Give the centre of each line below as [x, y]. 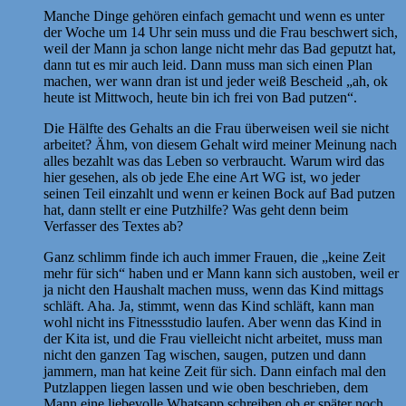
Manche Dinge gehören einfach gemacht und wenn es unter [214, 15]
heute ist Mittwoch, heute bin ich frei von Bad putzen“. [200, 97]
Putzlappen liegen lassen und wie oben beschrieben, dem [206, 387]
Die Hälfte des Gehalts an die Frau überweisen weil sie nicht [216, 128]
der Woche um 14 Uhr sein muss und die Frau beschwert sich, [221, 32]
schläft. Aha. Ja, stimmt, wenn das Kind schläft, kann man [209, 305]
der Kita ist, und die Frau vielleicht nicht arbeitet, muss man [213, 338]
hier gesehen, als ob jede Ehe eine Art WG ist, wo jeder [202, 177]
